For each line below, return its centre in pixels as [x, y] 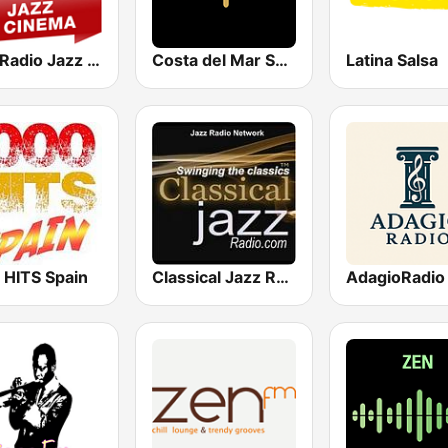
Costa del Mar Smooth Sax [282, 59]
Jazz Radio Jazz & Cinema [93, 59]
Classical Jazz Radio [283, 276]
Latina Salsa [391, 59]
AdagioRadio [395, 276]
